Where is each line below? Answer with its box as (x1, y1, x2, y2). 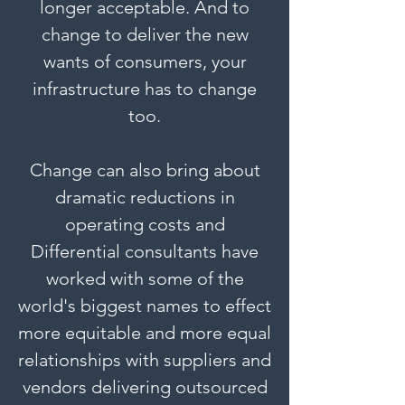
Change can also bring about (29, 159, 260, 181)
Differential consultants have (31, 240, 259, 262)
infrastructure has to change (33, 78, 257, 99)
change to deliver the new (41, 24, 249, 45)
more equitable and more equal (18, 322, 271, 344)
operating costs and (64, 213, 225, 235)
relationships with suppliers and (18, 349, 271, 371)
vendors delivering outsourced (22, 376, 268, 398)
